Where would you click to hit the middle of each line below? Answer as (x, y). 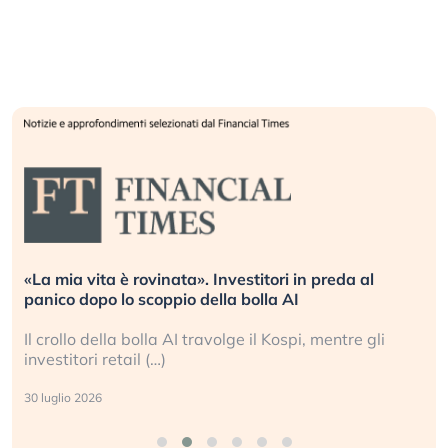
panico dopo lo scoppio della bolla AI (161, 298)
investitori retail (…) (95, 358)
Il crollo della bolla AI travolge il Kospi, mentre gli (204, 338)
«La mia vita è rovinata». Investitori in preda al (199, 278)
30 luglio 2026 (63, 397)
